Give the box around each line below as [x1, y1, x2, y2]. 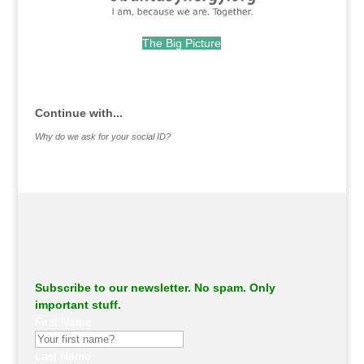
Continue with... [34, 106, 123, 120]
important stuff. [34, 297, 121, 311]
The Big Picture [142, 37, 222, 50]
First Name [34, 314, 92, 328]
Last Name [34, 349, 91, 362]
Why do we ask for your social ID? [34, 132, 171, 142]
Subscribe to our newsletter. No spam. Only [34, 280, 275, 294]
